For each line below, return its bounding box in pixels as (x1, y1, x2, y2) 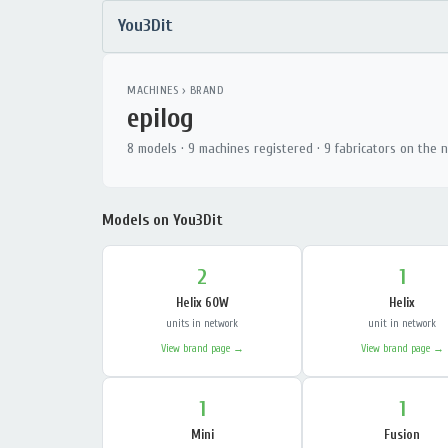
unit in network (368, 317, 436, 330)
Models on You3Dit (102, 211, 223, 229)
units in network (166, 317, 238, 330)
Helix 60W (175, 295, 229, 310)
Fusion (384, 427, 420, 442)
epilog (127, 102, 194, 134)
